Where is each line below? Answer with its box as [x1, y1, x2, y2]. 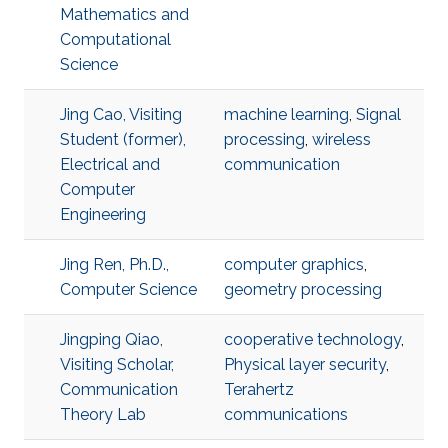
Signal [356, 105, 401, 124]
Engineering [60, 205, 146, 224]
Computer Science [60, 280, 197, 299]
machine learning [224, 105, 349, 124]
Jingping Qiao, [60, 330, 163, 349]
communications [224, 405, 348, 424]
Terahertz [224, 380, 294, 399]
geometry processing [224, 280, 382, 299]
